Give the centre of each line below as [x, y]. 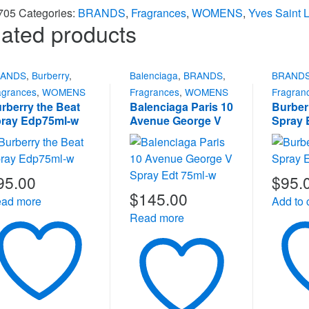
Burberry [51, 75]
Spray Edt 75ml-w [175, 134]
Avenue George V [175, 120]
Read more [157, 218]
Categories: [48, 12]
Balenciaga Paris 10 [181, 106]
